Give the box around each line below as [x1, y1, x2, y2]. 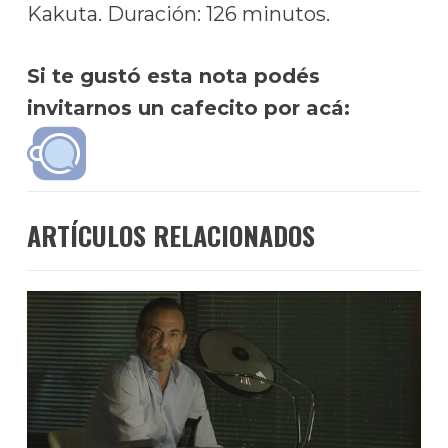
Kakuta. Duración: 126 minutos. [26, 2, 330, 26]
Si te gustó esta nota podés [26, 64, 320, 88]
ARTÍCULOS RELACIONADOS [26, 216, 315, 255]
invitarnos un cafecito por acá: [26, 96, 350, 120]
